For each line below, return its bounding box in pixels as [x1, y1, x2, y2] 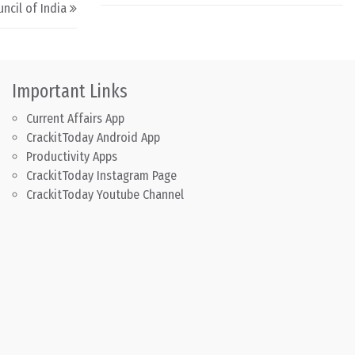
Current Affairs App [25, 111, 124, 127]
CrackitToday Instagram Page [25, 168, 177, 184]
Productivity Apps [25, 149, 117, 165]
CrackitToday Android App [25, 130, 160, 146]
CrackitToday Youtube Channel [25, 187, 184, 203]
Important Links [11, 80, 128, 103]
